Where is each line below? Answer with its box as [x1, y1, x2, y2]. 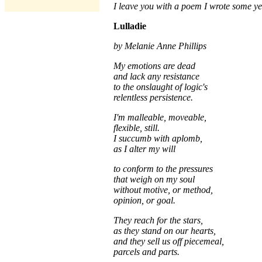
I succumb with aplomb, [113, 133, 202, 143]
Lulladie [113, 21, 146, 31]
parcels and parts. [113, 247, 180, 257]
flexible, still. [113, 123, 160, 133]
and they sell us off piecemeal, [113, 236, 224, 246]
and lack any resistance [113, 71, 199, 81]
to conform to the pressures [113, 164, 213, 174]
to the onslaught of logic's [113, 82, 208, 92]
